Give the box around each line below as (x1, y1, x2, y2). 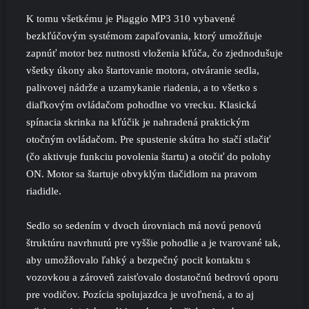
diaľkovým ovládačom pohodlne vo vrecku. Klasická (26, 99, 257, 110)
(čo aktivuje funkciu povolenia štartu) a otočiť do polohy (26, 150, 271, 162)
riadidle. (26, 185, 61, 197)
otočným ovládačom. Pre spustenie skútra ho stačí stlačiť (26, 133, 270, 145)
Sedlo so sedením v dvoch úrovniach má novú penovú (26, 219, 261, 231)
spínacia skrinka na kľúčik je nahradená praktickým (26, 116, 250, 128)
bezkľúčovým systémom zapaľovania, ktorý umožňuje (26, 30, 262, 41)
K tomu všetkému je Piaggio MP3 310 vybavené (26, 12, 235, 24)
